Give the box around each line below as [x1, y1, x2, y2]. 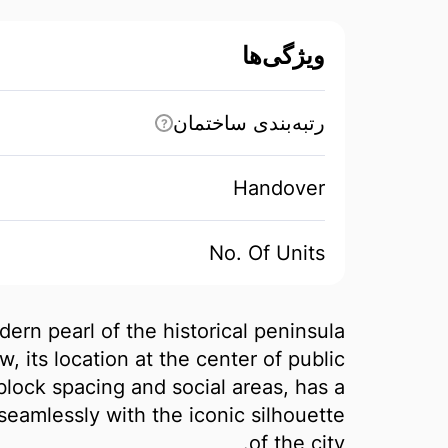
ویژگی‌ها [242, 41, 325, 70]
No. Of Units [209, 241, 325, 265]
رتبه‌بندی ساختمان [173, 111, 325, 135]
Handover [233, 176, 325, 200]
